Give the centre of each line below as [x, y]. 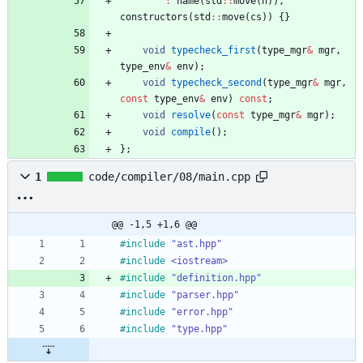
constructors [154, 17]
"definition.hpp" [216, 278]
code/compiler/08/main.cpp [169, 177]
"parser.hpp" [205, 295]
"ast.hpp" [196, 244]
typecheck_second [216, 83]
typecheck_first [214, 51]
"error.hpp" [202, 312]
